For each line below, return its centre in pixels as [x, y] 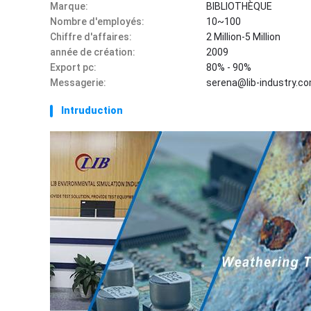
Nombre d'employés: [97, 22]
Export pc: [73, 67]
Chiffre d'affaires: [91, 37]
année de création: [93, 52]
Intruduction [92, 110]
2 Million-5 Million [243, 37]
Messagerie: [78, 83]
